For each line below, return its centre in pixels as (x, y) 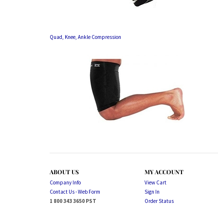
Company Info (65, 182)
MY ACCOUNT (164, 172)
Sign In (152, 192)
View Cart (155, 182)
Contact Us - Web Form (75, 192)
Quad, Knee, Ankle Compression (85, 37)
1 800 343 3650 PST (73, 201)
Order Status (159, 201)
